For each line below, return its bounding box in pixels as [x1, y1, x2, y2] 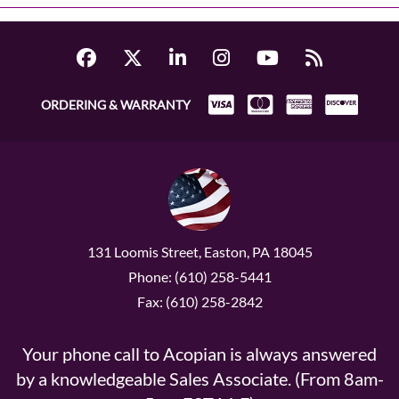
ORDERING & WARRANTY [40, 97, 191, 112]
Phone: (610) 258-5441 [127, 268, 272, 285]
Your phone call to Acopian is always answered [22, 343, 377, 364]
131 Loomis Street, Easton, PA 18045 [86, 243, 313, 260]
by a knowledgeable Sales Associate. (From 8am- [15, 368, 384, 389]
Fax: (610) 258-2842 [136, 293, 263, 310]
